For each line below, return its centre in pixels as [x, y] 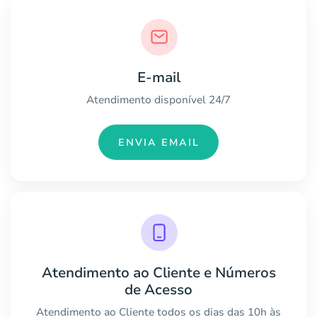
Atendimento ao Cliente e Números [158, 273]
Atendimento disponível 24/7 [158, 100]
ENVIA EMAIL [158, 142]
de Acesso [158, 290]
